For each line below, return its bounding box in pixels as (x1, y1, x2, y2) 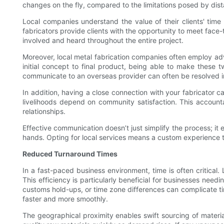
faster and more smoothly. (22, 194, 108, 203)
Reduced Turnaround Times (22, 149, 117, 158)
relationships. (22, 107, 65, 116)
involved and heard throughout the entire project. (22, 36, 183, 45)
